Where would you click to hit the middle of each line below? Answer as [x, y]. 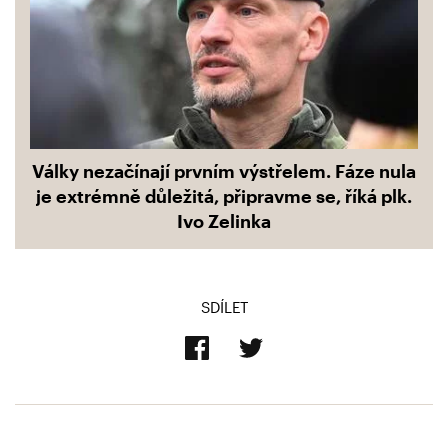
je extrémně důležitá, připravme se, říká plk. [224, 196]
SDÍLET [224, 307]
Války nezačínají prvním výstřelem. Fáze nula [224, 171]
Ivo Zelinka [224, 221]
